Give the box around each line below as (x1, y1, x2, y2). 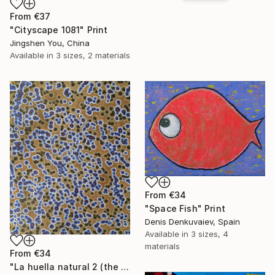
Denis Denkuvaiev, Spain (145, 217, 240, 227)
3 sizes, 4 (191, 229, 228, 239)
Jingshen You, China (10, 37, 90, 48)
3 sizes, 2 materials (56, 50, 130, 60)
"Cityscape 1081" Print (10, 24, 108, 35)
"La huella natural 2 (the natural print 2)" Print (121, 261, 130, 272)
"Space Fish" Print (145, 203, 225, 214)
